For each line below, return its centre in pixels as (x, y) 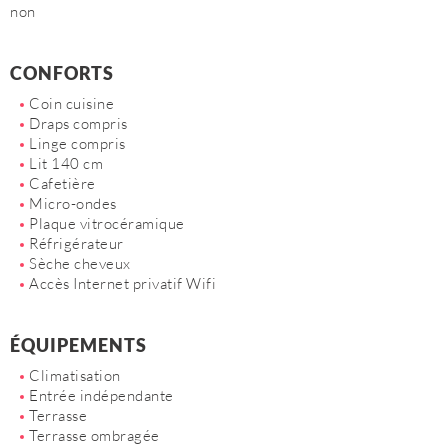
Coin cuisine (71, 103)
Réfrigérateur (76, 243)
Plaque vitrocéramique (107, 223)
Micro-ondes (73, 203)
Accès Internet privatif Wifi (122, 283)
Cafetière (62, 183)
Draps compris (78, 123)
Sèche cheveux (80, 263)
